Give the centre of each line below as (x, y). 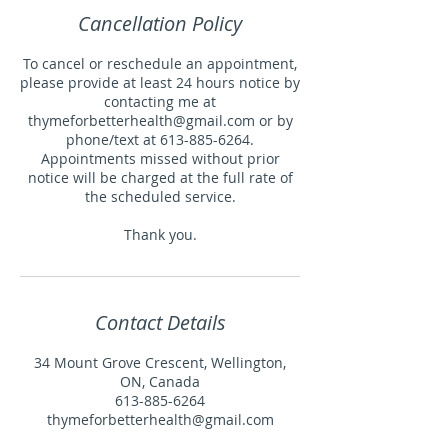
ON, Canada (160, 381)
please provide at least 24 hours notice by (160, 82)
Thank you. (160, 234)
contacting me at (160, 101)
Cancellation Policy (160, 23)
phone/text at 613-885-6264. (160, 139)
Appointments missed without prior (160, 158)
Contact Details (160, 322)
